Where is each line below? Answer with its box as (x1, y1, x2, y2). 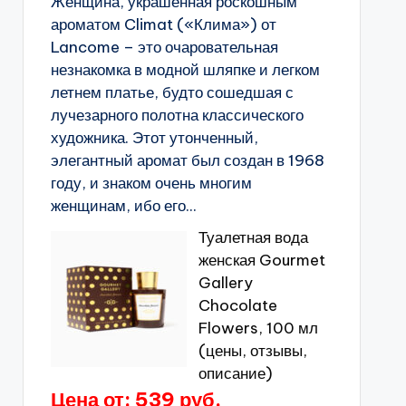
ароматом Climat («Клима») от (50, 14, 276, 34)
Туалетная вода (198, 227, 308, 247)
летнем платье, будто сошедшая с (50, 82, 294, 102)
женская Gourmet (198, 250, 325, 270)
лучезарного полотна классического (50, 105, 304, 125)
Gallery (198, 273, 253, 293)
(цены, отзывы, (198, 341, 307, 361)
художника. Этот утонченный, (50, 128, 258, 148)
